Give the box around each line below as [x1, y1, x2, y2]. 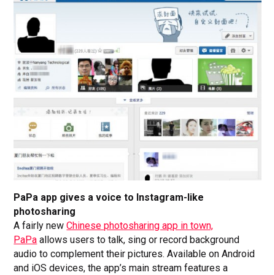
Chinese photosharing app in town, [66, 220, 214, 232]
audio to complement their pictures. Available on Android [14, 248, 255, 260]
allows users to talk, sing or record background [37, 234, 240, 246]
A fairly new [14, 220, 67, 232]
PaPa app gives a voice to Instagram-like [14, 192, 204, 204]
